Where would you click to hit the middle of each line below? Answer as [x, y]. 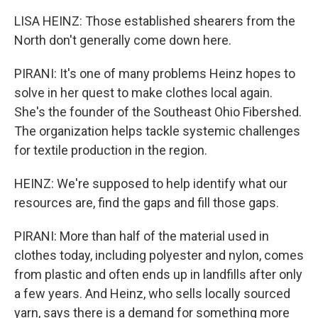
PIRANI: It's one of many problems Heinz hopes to [155, 73]
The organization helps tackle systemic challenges [157, 131]
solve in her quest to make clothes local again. [143, 93]
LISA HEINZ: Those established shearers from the [155, 21]
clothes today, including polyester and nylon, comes [159, 255]
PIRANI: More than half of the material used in [142, 236]
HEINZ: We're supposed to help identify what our [151, 183]
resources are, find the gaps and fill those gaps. [147, 203]
